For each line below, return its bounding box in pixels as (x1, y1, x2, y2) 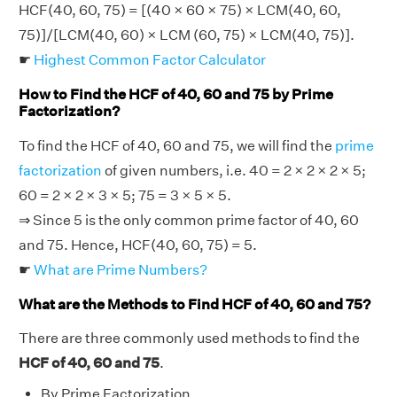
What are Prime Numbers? (34, 261, 207, 278)
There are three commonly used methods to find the (19, 330, 360, 347)
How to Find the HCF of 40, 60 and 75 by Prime (19, 86, 333, 104)
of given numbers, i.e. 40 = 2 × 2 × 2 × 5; (102, 161, 366, 179)
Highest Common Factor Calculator (34, 51, 266, 69)
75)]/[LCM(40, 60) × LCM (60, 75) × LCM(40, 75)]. (19, 27, 354, 44)
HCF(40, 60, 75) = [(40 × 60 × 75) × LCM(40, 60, (19, 2, 341, 19)
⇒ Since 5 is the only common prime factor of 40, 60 (19, 211, 359, 229)
